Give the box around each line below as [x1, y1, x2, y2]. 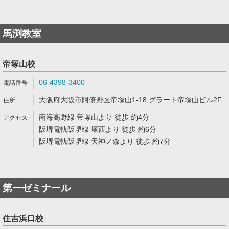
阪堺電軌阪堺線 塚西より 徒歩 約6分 [39, 125, 156, 133]
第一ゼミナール [3, 182, 71, 193]
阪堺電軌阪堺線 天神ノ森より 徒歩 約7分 [39, 137, 171, 145]
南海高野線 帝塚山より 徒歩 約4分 [39, 113, 149, 121]
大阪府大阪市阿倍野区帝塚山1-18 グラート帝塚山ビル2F [39, 96, 222, 104]
